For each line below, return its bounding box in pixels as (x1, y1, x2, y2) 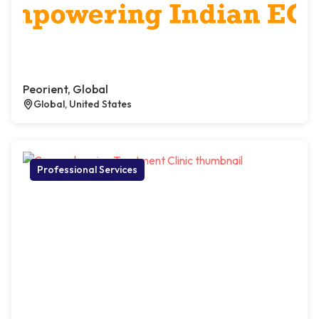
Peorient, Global (23, 82, 108, 97)
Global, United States (33, 98, 132, 111)
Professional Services (37, 163, 137, 177)
